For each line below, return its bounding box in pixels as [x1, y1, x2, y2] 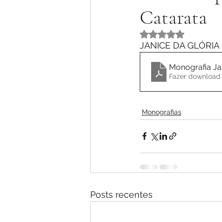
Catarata [140, 5, 207, 29]
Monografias [142, 108, 181, 116]
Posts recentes [90, 189, 153, 200]
